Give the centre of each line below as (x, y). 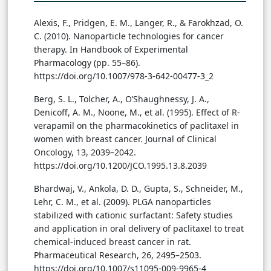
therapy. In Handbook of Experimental (111, 50)
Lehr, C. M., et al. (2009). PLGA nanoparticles (122, 202)
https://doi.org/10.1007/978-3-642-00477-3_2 (124, 76)
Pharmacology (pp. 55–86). (87, 63)
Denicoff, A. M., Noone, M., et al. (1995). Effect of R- (137, 113)
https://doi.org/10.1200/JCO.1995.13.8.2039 (120, 166)
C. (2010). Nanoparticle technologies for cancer (129, 36)
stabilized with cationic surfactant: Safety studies (133, 215)
